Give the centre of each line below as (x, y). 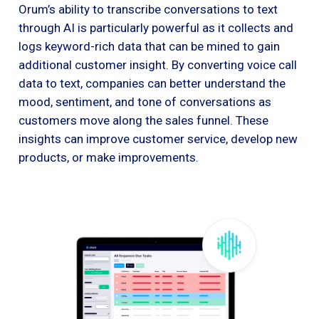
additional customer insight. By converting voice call (158, 64)
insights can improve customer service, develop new (158, 138)
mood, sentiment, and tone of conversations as (145, 101)
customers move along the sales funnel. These (143, 120)
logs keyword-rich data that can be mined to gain (149, 46)
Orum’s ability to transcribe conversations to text (148, 9)
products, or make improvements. (109, 157)
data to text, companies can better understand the (152, 83)
